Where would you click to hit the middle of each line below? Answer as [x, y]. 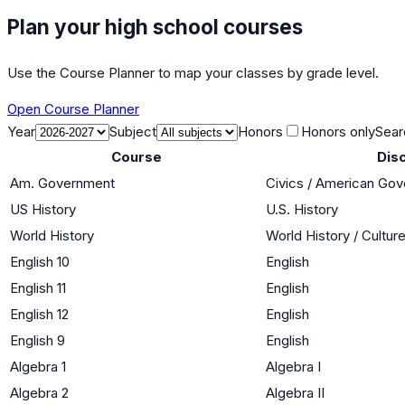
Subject [133, 131]
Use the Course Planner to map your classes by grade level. [193, 72]
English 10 [40, 261]
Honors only [338, 131]
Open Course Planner [73, 108]
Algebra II [295, 392]
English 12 [39, 314]
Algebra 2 [39, 392]
